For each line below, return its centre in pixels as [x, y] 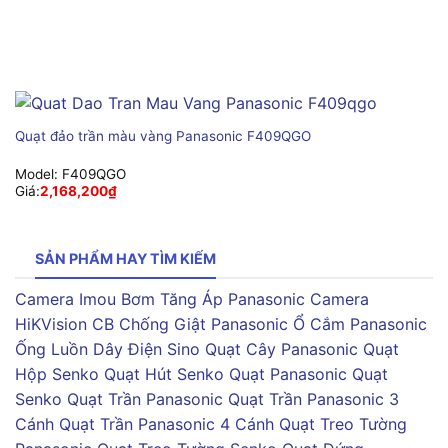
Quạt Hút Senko [164, 374]
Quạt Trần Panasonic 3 [313, 399]
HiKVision [51, 324]
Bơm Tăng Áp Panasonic [213, 299]
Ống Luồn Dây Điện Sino [107, 349]
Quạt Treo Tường [343, 424]
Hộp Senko [57, 374]
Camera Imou [65, 299]
